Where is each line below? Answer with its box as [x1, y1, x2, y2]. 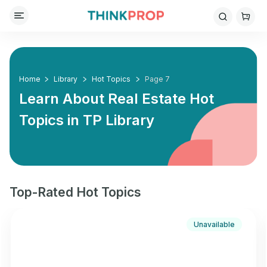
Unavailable [194, 220, 235, 229]
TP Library [83, 111, 154, 129]
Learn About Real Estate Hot [19, 90, 214, 107]
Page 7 [145, 74, 170, 83]
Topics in [19, 111, 83, 129]
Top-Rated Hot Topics [10, 185, 141, 200]
